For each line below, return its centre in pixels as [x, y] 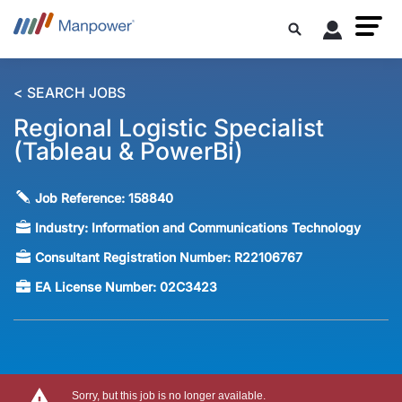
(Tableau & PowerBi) [128, 151]
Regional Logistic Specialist [169, 128]
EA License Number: [98, 287]
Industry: [64, 228]
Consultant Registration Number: [135, 258]
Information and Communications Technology [227, 228]
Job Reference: [82, 198]
